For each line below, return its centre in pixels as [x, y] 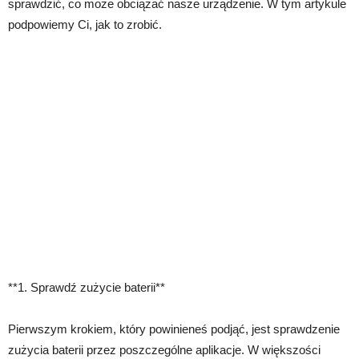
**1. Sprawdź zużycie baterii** [87, 288]
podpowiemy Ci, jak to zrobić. [85, 25]
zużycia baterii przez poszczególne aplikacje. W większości [164, 350]
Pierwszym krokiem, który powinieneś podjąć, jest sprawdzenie [174, 329]
